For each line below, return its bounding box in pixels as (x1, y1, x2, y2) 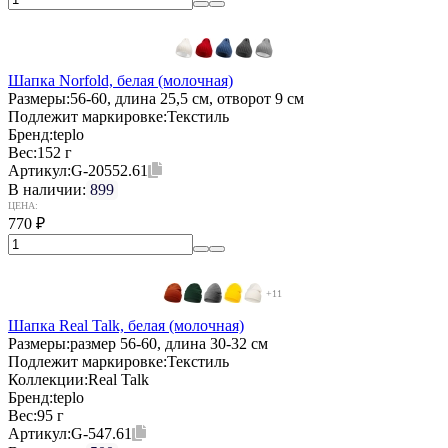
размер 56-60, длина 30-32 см (70, 334, 268, 352)
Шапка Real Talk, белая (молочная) (8, 316, 244, 334)
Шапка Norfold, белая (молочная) (8, 71, 233, 89)
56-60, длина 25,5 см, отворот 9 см (70, 89, 304, 107)
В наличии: (8, 180, 86, 198)
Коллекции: (8, 370, 88, 388)
